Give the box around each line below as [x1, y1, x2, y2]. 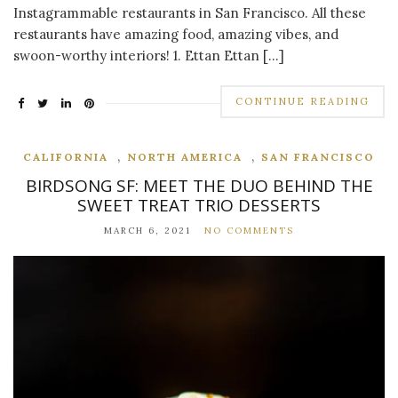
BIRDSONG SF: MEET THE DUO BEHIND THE [25, 174, 373, 198]
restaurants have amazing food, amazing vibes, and [13, 26, 338, 44]
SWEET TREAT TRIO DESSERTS [77, 194, 321, 218]
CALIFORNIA [23, 150, 108, 164]
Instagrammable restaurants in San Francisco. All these [13, 4, 366, 22]
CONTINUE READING [235, 95, 370, 108]
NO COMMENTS [204, 225, 294, 237]
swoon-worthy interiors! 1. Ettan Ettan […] [13, 47, 284, 65]
